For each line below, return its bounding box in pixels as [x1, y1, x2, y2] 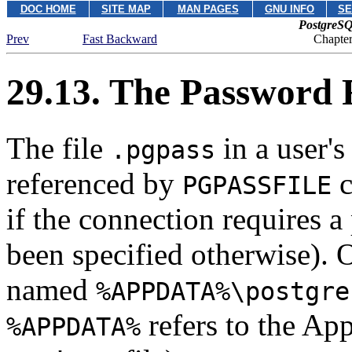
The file [6, 130, 111, 165]
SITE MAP [101, 3, 151, 15]
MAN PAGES [177, 3, 239, 15]
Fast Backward [82, 32, 157, 46]
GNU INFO [265, 3, 314, 15]
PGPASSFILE [182, 170, 332, 200]
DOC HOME [20, 3, 76, 15]
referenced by [6, 166, 182, 200]
